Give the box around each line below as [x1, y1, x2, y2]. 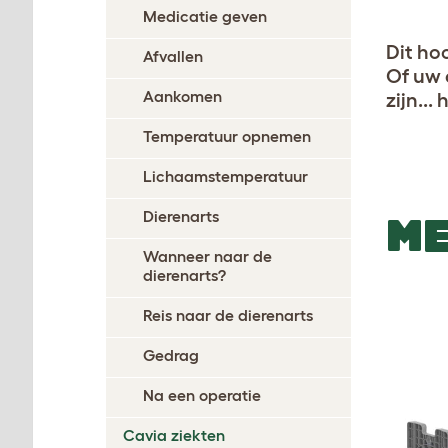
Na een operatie [143, 385, 261, 404]
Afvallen [143, 46, 203, 65]
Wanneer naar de [143, 246, 272, 265]
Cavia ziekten [123, 425, 225, 444]
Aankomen [143, 86, 222, 105]
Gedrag [143, 345, 199, 364]
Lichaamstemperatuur [143, 166, 308, 185]
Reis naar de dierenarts [143, 305, 313, 324]
